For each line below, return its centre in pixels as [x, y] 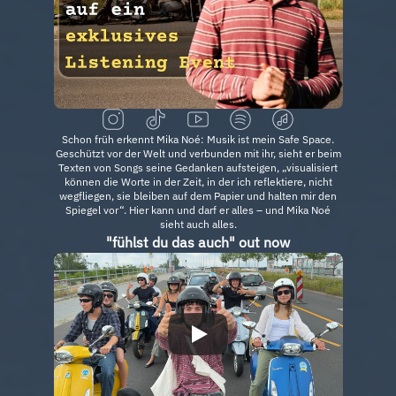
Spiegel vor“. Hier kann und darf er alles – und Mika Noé [198, 210]
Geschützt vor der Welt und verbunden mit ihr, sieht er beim [198, 153]
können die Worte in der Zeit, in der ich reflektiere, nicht [198, 182]
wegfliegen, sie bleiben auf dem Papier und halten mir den [198, 196]
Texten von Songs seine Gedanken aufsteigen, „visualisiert [198, 168]
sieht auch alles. [198, 224]
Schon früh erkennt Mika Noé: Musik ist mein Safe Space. [198, 139]
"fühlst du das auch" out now [198, 242]
